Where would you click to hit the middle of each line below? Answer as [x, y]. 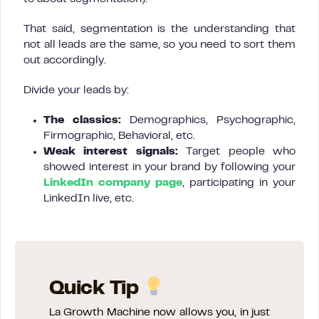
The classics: [82, 121]
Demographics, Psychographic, [208, 121]
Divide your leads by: [76, 91]
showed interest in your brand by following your [169, 168]
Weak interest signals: [111, 152]
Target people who [237, 152]
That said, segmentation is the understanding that [159, 30]
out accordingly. [65, 61]
